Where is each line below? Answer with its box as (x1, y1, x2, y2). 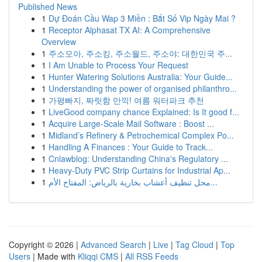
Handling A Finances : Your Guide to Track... (49, 141, 213, 153)
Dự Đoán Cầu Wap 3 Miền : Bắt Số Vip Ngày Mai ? (49, 12, 236, 24)
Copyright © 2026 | (9, 239, 81, 250)
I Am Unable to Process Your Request (49, 59, 188, 71)
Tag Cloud (175, 239, 213, 250)
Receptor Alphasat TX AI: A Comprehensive (49, 24, 211, 36)
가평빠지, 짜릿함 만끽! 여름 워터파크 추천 (49, 94, 204, 106)
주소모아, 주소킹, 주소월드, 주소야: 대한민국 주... (49, 47, 232, 59)
